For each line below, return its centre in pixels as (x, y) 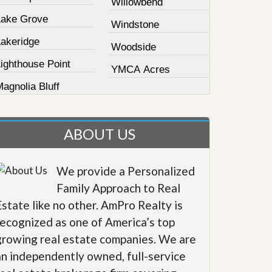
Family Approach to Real (119, 188)
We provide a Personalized (126, 171)
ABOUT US (99, 134)
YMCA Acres (141, 70)
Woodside (134, 47)
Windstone (135, 25)
